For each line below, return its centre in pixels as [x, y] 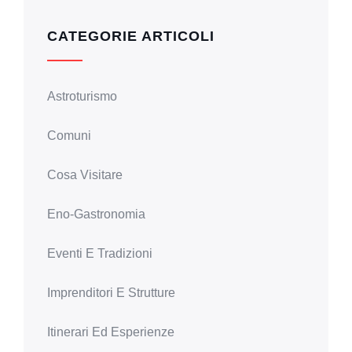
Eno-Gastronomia [96, 214]
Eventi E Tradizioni [100, 253]
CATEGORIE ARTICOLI [131, 36]
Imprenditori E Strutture [111, 292]
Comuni [69, 135]
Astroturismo [82, 96]
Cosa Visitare [85, 174]
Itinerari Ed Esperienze [111, 332]
